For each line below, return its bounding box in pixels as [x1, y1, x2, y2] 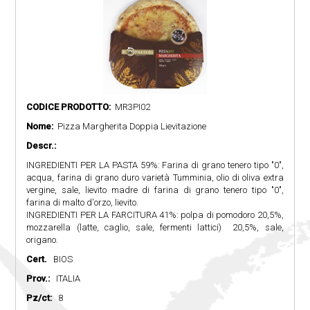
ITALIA [50, 273, 81, 284]
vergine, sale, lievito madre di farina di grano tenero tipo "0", [26, 185, 284, 196]
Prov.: [26, 273, 51, 284]
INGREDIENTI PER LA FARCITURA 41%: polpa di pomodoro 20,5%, [26, 210, 284, 221]
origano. [26, 235, 59, 246]
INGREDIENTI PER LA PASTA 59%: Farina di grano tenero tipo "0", [26, 160, 284, 171]
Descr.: [26, 140, 57, 152]
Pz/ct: [26, 293, 53, 304]
